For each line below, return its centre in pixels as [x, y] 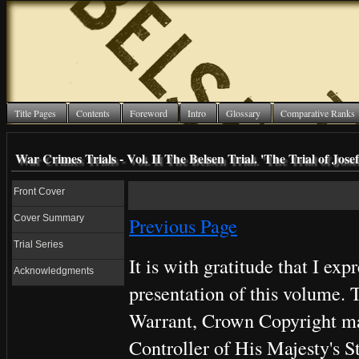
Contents [93, 113]
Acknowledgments [54, 271]
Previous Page [183, 226]
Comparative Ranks [318, 113]
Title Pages [35, 113]
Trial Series [38, 245]
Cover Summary [49, 218]
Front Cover [39, 192]
